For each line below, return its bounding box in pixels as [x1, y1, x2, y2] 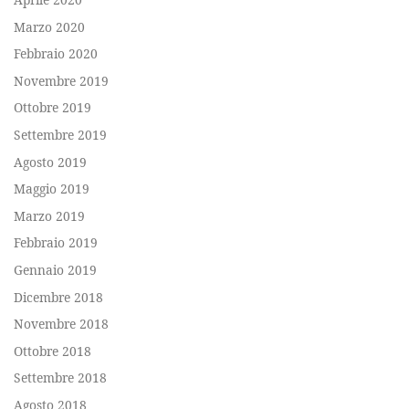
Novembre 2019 [14, 71, 109, 89]
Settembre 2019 [14, 125, 107, 143]
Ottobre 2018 [14, 341, 91, 360]
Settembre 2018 [14, 369, 107, 387]
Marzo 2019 [14, 206, 85, 225]
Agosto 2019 [14, 152, 87, 171]
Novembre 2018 [14, 315, 109, 333]
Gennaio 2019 [14, 261, 97, 279]
